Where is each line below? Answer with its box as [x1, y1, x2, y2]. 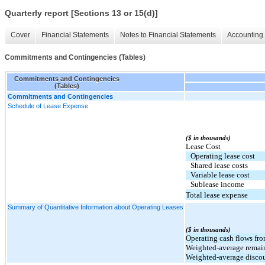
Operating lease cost [190, 151, 255, 160]
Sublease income [190, 179, 244, 189]
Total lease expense [186, 190, 248, 199]
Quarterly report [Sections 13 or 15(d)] [5, 8, 158, 18]
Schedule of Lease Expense [8, 102, 88, 109]
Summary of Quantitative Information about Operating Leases [8, 203, 183, 211]
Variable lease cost [190, 170, 250, 179]
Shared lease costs [190, 160, 248, 170]
